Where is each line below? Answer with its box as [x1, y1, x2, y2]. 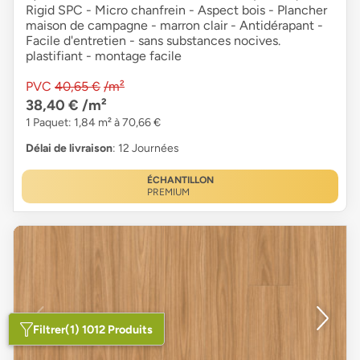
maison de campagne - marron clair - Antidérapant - [26, 18, 323, 34]
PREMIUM [146, 186, 190, 198]
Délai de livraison [26, 141, 112, 156]
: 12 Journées [112, 141, 179, 156]
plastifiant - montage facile [26, 48, 182, 64]
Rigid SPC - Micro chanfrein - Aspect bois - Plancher [26, 2, 327, 18]
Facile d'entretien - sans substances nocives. [26, 33, 280, 49]
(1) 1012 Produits [65, 321, 153, 337]
